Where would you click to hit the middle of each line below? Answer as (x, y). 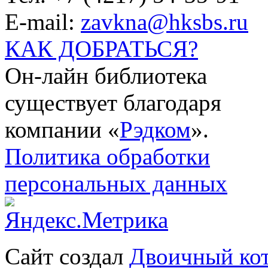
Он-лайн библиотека (106, 76)
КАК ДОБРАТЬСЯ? (101, 49)
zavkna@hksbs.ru (165, 22)
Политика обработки (107, 157)
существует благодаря (113, 103)
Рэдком (155, 130)
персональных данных (116, 184)
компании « (62, 130)
